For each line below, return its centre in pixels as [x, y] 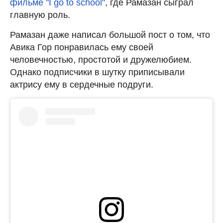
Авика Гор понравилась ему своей [82, 47]
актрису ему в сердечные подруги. [82, 84]
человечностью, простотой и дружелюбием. [101, 59]
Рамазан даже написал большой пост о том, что [110, 35]
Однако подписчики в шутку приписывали [97, 72]
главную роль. [40, 15]
